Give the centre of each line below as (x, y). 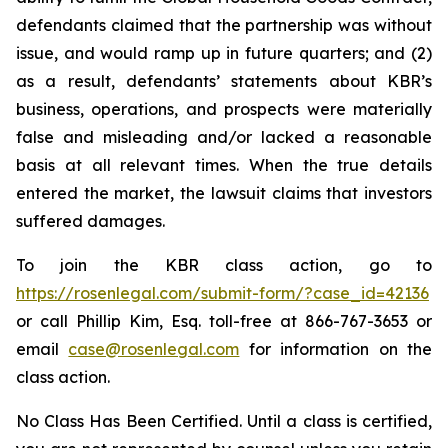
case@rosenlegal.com (154, 349)
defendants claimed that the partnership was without (224, 25)
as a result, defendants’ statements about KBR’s (224, 81)
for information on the (336, 349)
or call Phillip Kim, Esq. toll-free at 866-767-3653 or (224, 321)
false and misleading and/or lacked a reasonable (224, 137)
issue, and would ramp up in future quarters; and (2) (224, 53)
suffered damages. (90, 221)
